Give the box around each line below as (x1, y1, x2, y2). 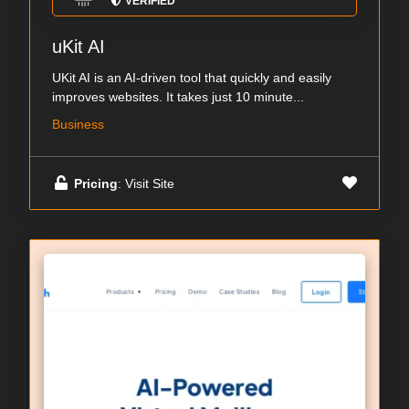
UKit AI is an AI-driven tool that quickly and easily (52, 70, 331, 86)
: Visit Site (118, 175, 174, 191)
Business (52, 117, 104, 132)
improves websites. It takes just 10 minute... (52, 89, 304, 105)
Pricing (74, 175, 118, 191)
